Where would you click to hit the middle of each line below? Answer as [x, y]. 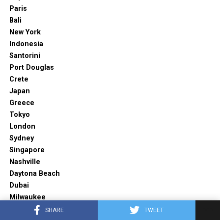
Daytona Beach [34, 174]
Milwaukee [27, 197]
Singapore [27, 150]
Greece [22, 103]
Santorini [25, 56]
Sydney [21, 138]
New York [25, 32]
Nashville [25, 162]
